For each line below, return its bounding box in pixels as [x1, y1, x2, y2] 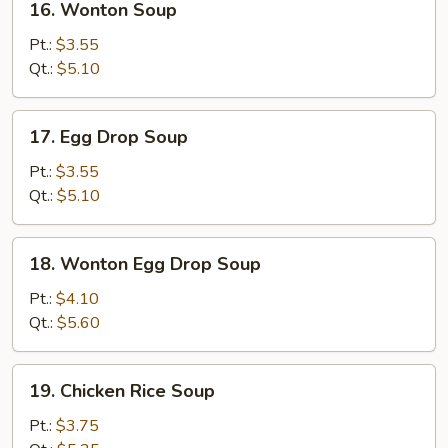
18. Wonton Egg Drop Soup [29, 252, 261, 276]
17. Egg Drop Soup [29, 125, 188, 149]
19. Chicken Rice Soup [29, 379, 215, 403]
